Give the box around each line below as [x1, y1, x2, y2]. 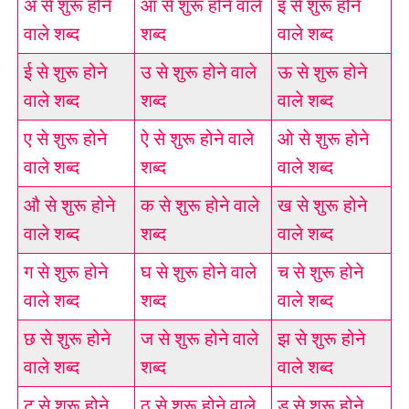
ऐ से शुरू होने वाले [140, 128, 254, 151]
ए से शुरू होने [23, 128, 107, 151]
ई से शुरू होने [23, 61, 107, 84]
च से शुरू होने [277, 261, 363, 284]
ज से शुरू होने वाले [140, 328, 258, 351]
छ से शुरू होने [23, 328, 110, 351]
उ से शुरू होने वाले [140, 61, 257, 84]
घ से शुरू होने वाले [140, 261, 257, 284]
